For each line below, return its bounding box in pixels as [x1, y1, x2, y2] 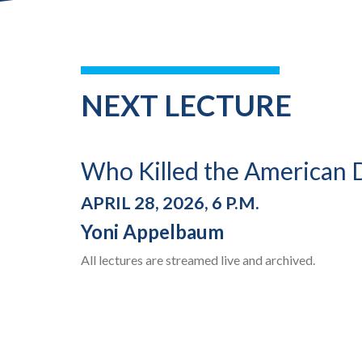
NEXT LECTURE [81, 87, 292, 124]
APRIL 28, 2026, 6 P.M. [81, 192, 259, 214]
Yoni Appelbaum [81, 220, 224, 244]
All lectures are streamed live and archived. [81, 252, 315, 268]
